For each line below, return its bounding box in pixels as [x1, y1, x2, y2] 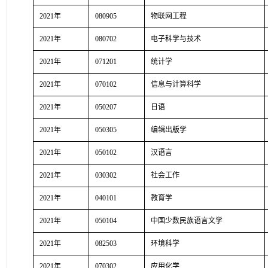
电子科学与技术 [151, 35, 201, 43]
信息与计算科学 [151, 80, 201, 89]
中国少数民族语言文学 [151, 217, 223, 225]
